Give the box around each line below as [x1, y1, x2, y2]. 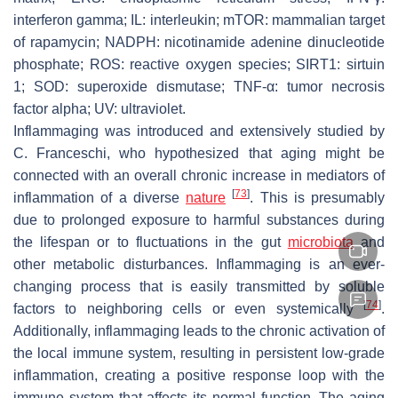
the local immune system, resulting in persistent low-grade [13, 345, 385, 361]
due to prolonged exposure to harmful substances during [13, 211, 385, 227]
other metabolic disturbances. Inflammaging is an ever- [13, 256, 385, 272]
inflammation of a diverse [13, 189, 186, 205]
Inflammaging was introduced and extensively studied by [13, 123, 385, 139]
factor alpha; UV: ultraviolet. [13, 100, 186, 116]
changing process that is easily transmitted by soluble [13, 278, 385, 294]
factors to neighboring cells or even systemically [13, 300, 363, 316]
